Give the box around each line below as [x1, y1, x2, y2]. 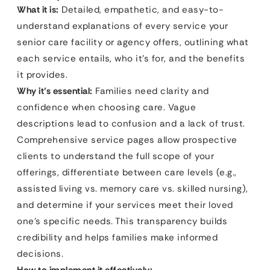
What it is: [17, 3, 59, 16]
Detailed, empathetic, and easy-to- [58, 3, 224, 16]
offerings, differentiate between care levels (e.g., [17, 166, 237, 178]
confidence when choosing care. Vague [17, 101, 196, 113]
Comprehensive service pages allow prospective [17, 133, 237, 146]
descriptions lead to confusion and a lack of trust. [17, 117, 245, 130]
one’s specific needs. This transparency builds [17, 215, 227, 227]
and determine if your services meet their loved [17, 198, 233, 211]
